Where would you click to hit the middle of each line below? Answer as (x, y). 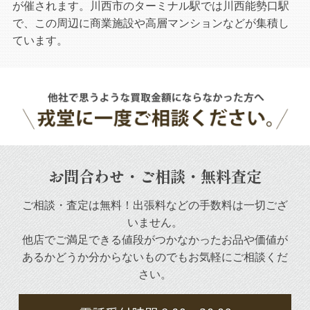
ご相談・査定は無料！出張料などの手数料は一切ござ (155, 205)
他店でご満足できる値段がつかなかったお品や (138, 239)
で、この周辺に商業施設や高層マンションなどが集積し (151, 23)
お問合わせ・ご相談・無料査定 (155, 175)
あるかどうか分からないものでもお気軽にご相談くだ (155, 257)
